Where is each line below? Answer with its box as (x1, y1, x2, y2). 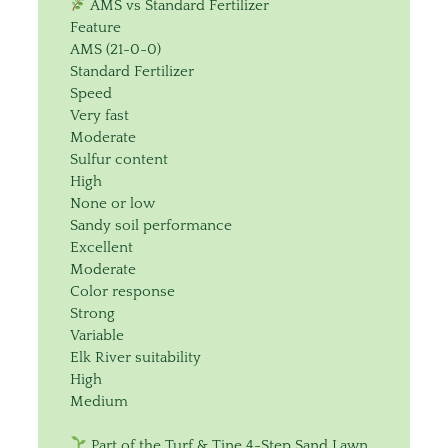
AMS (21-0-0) (70, 40, 161, 58)
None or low (70, 194, 155, 212)
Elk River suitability (70, 348, 201, 366)
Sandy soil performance (70, 216, 232, 234)
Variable (70, 326, 124, 344)
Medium (70, 392, 128, 410)
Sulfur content (70, 150, 168, 168)
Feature (70, 18, 121, 36)
